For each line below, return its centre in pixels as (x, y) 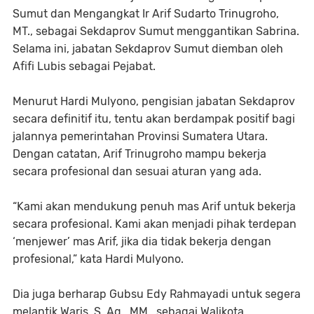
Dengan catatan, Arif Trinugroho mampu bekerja (139, 154)
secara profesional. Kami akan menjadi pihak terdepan (155, 224)
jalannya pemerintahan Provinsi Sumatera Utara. (140, 136)
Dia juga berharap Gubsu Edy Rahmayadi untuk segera (157, 294)
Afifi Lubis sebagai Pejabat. (84, 66)
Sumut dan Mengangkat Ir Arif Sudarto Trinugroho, (146, 14)
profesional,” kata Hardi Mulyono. (98, 259)
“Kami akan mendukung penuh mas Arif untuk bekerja (154, 206)
